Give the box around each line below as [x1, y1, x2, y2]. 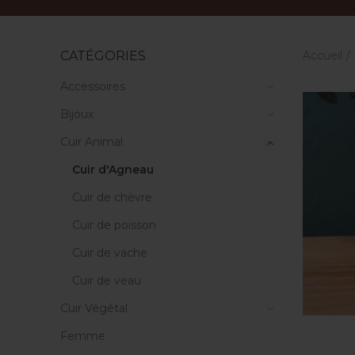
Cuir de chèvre [72, 190, 152, 204]
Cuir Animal [60, 135, 123, 149]
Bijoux [60, 107, 94, 121]
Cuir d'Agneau [72, 162, 154, 177]
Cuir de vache [72, 246, 147, 260]
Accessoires [60, 79, 125, 94]
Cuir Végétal [60, 301, 128, 315]
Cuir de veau [72, 273, 141, 288]
